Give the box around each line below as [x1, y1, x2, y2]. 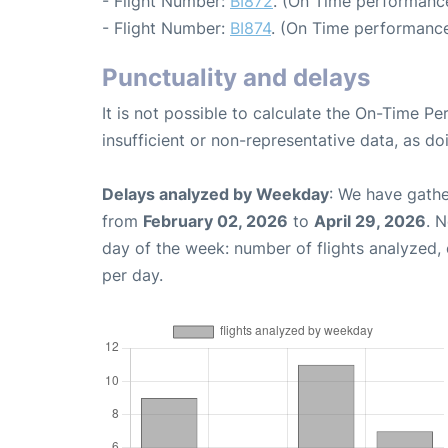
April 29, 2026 [314, 210, 426, 231]
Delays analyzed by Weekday [102, 183, 329, 204]
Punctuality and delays [102, 62, 370, 92]
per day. [102, 264, 163, 285]
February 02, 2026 [143, 210, 288, 231]
